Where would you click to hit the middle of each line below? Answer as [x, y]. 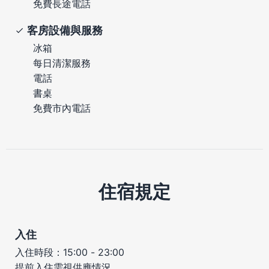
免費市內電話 [62, 108]
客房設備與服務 [65, 30]
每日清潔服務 [62, 63]
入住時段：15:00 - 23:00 [70, 252]
